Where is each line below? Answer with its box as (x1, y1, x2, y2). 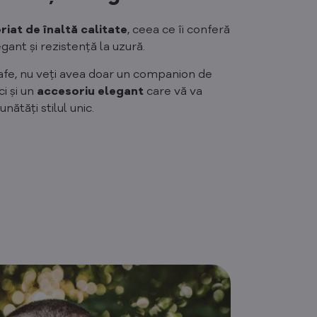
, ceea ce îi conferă (127, 24, 231, 36)
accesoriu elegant (36, 86, 144, 98)
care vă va (143, 86, 202, 98)
